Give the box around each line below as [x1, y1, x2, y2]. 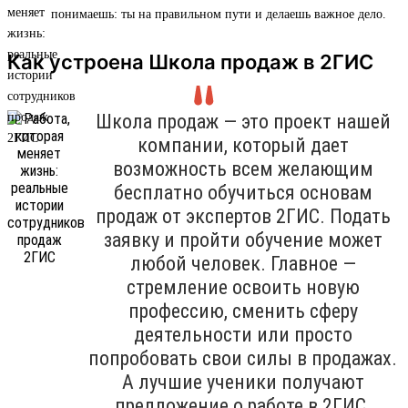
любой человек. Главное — [129, 251, 356, 275]
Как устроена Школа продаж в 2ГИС [7, 49, 373, 74]
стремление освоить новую [126, 275, 360, 299]
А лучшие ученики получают [121, 370, 364, 393]
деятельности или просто [133, 322, 352, 346]
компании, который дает [137, 133, 349, 157]
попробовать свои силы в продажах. [88, 346, 397, 370]
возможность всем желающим [112, 157, 373, 180]
